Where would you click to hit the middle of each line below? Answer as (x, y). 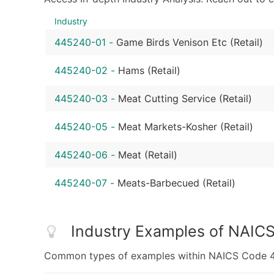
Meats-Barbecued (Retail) (176, 183)
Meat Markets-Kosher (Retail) (186, 127)
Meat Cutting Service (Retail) (185, 99)
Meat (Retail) (148, 155)
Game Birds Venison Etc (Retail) (190, 43)
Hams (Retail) (149, 71)
